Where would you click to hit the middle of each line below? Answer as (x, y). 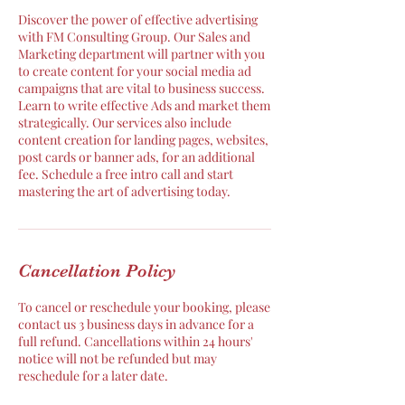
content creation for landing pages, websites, (143, 140)
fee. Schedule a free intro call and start (126, 174)
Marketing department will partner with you (141, 54)
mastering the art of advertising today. (124, 191)
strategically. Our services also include (125, 122)
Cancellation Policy (97, 271)
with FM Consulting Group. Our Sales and (134, 37)
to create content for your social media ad (135, 71)
